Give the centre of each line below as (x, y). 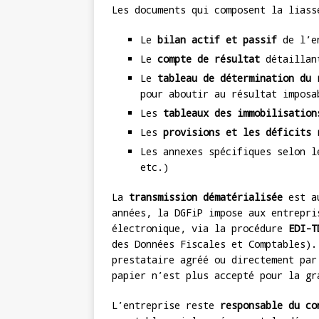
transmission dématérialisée (206, 197)
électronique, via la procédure (200, 229)
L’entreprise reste (166, 305)
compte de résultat (209, 59)
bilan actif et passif (217, 40)
